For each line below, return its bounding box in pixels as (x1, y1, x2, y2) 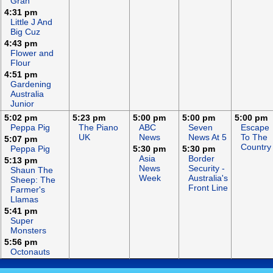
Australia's (188, 173, 228, 183)
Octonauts (10, 247, 50, 257)
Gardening (10, 79, 51, 89)
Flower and (10, 48, 54, 58)
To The (241, 132, 268, 142)
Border (188, 154, 214, 163)
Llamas (10, 194, 38, 204)
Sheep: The (10, 175, 55, 185)
